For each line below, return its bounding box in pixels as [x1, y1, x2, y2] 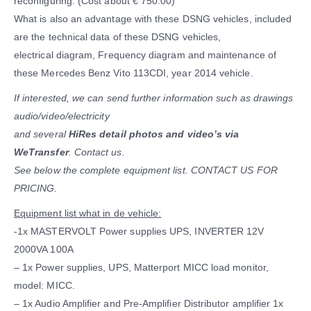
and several [14, 128, 69, 140]
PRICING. [14, 183, 58, 194]
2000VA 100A [14, 244, 74, 255]
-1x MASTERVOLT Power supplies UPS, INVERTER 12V [14, 226, 264, 237]
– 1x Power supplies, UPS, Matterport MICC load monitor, [14, 262, 269, 274]
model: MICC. [14, 280, 75, 292]
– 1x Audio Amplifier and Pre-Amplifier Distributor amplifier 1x [14, 298, 284, 310]
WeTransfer [14, 146, 69, 158]
